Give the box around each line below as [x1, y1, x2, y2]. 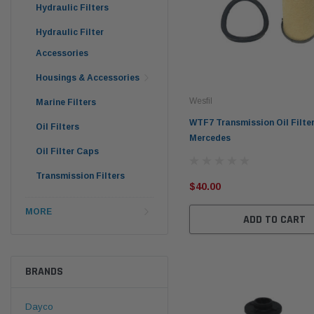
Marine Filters [36, 97, 96, 107]
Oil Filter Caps [36, 146, 99, 156]
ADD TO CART [243, 212, 306, 227]
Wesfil [189, 95, 212, 106]
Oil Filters [36, 121, 79, 132]
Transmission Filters [36, 170, 125, 181]
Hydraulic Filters [36, 2, 109, 13]
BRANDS [25, 264, 63, 279]
